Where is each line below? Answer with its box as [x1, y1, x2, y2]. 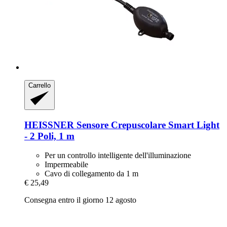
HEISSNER [24, 119, 74, 130]
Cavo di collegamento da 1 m [45, 169, 138, 178]
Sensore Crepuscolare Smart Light [74, 119, 219, 130]
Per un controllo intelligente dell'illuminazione [45, 151, 191, 160]
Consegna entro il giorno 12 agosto [24, 196, 136, 205]
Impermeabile [45, 160, 88, 169]
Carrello [28, 82, 51, 90]
